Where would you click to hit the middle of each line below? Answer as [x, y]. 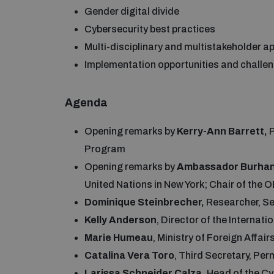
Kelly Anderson [120, 220]
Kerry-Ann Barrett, [223, 131]
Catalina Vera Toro [129, 255]
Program [105, 149]
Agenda [86, 102]
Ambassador [208, 166]
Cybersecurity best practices [150, 29]
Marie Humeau [119, 237]
